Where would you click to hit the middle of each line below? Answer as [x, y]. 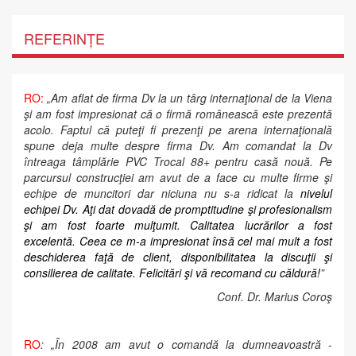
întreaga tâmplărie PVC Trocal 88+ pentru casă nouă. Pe [178, 161]
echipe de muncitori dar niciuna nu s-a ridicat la [162, 193]
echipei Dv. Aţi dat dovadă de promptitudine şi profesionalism [178, 209]
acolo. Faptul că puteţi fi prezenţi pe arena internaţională [178, 130]
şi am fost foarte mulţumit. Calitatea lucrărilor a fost [178, 225]
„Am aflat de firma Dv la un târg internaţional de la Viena [190, 98]
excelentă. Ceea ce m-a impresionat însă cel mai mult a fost [178, 241]
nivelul [316, 193]
